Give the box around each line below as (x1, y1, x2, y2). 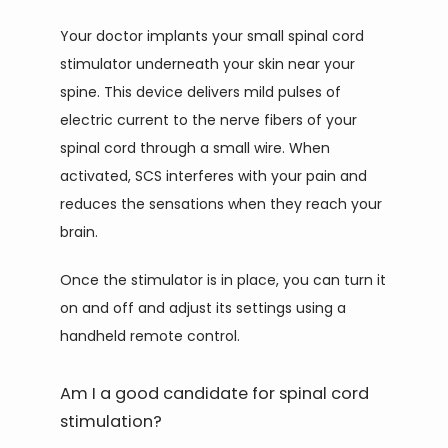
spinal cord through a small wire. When (60, 138, 330, 158)
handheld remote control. (60, 326, 240, 346)
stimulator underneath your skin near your (60, 54, 355, 74)
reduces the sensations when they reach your (60, 194, 382, 214)
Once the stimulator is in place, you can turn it (60, 270, 386, 290)
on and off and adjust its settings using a (60, 298, 346, 318)
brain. (60, 222, 98, 242)
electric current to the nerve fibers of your (60, 110, 357, 130)
